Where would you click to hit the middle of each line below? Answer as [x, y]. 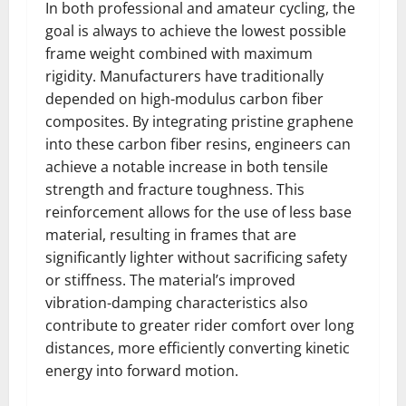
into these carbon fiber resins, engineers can [198, 144]
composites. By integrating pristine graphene [199, 121]
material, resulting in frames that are [171, 235]
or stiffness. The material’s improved [170, 280]
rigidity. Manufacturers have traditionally [184, 76]
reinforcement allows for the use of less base [198, 212]
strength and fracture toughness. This [175, 189]
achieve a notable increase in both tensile [187, 167]
